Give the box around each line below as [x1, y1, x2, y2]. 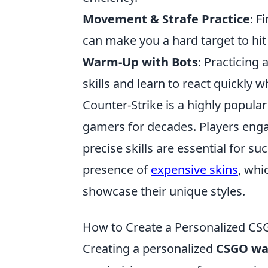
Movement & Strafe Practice [83, 11, 250, 27]
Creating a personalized [83, 240, 216, 257]
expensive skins [151, 162, 238, 178]
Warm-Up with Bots [83, 54, 198, 70]
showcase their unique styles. [83, 183, 245, 199]
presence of [83, 162, 151, 178]
